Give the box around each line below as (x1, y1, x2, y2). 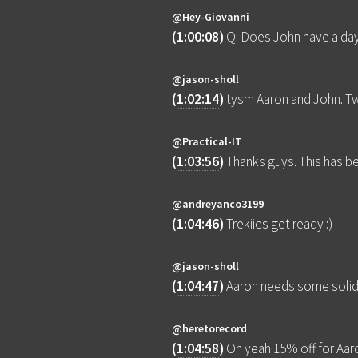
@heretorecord (172, 321, 248, 336)
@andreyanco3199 (172, 197, 265, 212)
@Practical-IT (172, 134, 243, 149)
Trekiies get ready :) (226, 215, 333, 233)
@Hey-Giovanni (172, 10, 250, 25)
